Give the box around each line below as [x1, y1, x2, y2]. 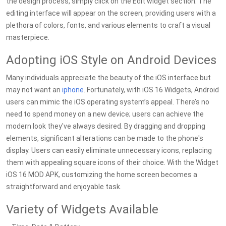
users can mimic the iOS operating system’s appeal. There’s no [6, 98, 209, 106]
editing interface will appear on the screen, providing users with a [6, 9, 216, 17]
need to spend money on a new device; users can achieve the [6, 110, 204, 118]
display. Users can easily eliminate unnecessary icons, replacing [6, 146, 212, 154]
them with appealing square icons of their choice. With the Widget [6, 158, 218, 166]
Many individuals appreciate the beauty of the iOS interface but [6, 74, 211, 82]
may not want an [6, 86, 62, 94]
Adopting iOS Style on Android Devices [6, 53, 216, 67]
